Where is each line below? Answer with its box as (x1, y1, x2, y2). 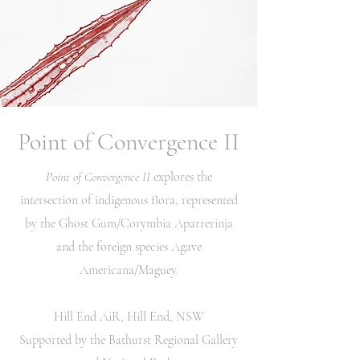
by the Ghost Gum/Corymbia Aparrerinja (24, 215, 233, 231)
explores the (149, 169, 212, 185)
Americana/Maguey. (79, 262, 178, 278)
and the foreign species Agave (55, 239, 202, 255)
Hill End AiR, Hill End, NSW (53, 309, 204, 325)
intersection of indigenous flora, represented (19, 192, 238, 208)
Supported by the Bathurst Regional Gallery (19, 332, 238, 348)
